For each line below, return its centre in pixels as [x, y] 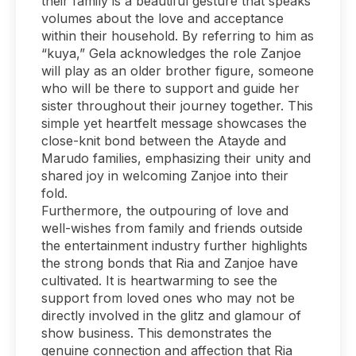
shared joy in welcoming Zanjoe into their [165, 175]
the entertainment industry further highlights [174, 245]
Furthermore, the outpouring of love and [165, 210]
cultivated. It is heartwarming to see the [159, 280]
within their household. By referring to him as [178, 35]
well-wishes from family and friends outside [172, 228]
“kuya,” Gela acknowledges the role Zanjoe [171, 53]
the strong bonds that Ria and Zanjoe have [170, 263]
